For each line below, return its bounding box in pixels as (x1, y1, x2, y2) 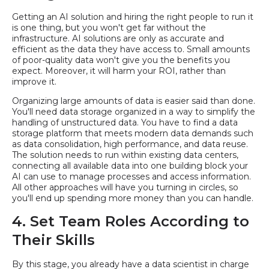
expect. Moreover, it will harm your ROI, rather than (12, 65, 226, 77)
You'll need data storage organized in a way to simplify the (12, 106, 255, 118)
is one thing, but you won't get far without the (12, 22, 206, 34)
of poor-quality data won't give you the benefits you (12, 55, 230, 66)
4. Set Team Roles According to (12, 213, 249, 231)
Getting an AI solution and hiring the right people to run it (12, 11, 253, 23)
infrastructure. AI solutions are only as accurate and (12, 33, 224, 44)
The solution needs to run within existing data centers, (12, 150, 238, 161)
